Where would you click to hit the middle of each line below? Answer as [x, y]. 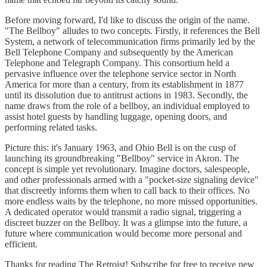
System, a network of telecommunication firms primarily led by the [130, 41]
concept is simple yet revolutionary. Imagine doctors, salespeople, [127, 169]
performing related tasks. [51, 127]
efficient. [21, 244]
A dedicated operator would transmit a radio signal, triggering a [123, 212]
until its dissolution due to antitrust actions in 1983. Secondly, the [126, 95]
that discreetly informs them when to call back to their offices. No [127, 190]
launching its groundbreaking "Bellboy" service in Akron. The [122, 158]
